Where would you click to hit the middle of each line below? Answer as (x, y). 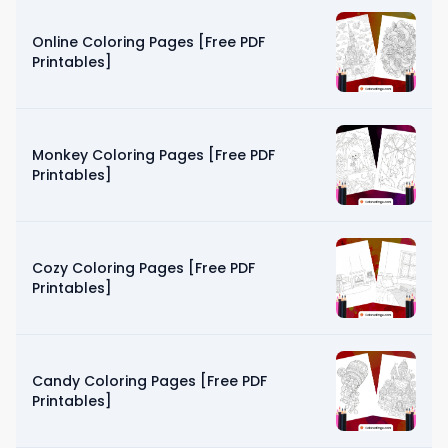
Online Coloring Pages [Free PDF (148, 41)
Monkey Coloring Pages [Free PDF (153, 154)
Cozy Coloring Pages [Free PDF (143, 267)
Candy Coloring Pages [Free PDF (149, 380)
